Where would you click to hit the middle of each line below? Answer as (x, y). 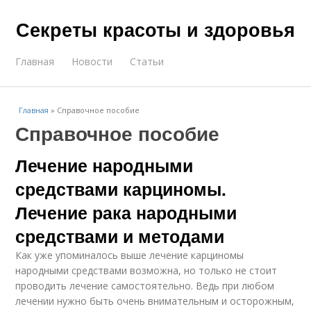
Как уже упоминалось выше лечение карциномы (130, 255)
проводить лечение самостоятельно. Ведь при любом (145, 286)
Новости (92, 61)
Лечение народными (104, 165)
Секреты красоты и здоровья (155, 29)
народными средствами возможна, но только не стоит (146, 270)
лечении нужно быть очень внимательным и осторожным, (155, 301)
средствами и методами (120, 236)
